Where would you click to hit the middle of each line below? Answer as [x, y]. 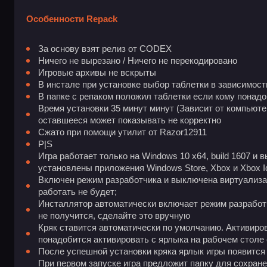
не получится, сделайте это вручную [114, 216]
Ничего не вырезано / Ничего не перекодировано [138, 61]
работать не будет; [77, 192]
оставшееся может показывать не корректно [130, 120]
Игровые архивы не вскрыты [97, 73]
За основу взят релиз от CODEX [105, 49]
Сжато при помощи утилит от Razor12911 [122, 132]
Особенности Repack [72, 19]
